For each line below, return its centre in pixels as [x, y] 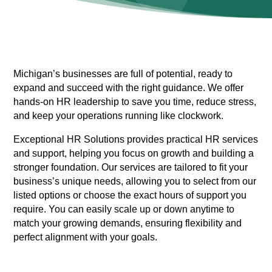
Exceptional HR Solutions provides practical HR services [136, 140]
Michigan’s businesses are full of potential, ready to [123, 74]
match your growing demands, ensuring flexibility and [128, 223]
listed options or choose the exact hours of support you [130, 195]
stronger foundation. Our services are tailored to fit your [131, 168]
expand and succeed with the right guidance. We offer [129, 88]
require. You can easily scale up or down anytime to [124, 209]
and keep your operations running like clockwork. [119, 116]
